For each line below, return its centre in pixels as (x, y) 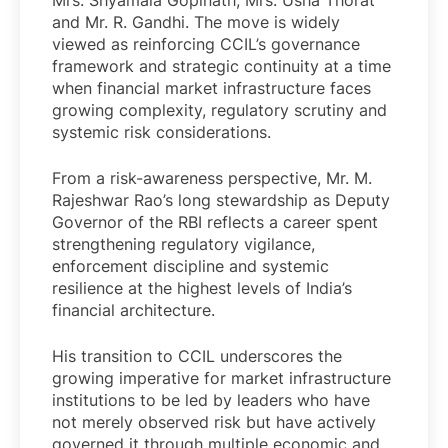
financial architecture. (136, 310)
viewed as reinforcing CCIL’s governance (206, 44)
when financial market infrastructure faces (211, 88)
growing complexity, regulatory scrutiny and (219, 110)
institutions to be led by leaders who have (211, 400)
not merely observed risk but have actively (214, 422)
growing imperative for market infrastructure (221, 378)
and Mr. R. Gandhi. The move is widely (196, 22)
